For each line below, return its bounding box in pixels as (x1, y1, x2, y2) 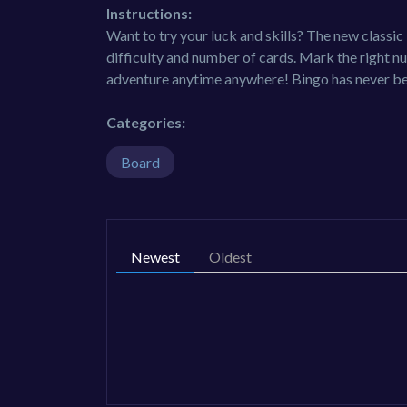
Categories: (106, 114, 185, 132)
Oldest (209, 248, 252, 266)
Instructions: (106, 5, 192, 23)
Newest (131, 248, 180, 266)
